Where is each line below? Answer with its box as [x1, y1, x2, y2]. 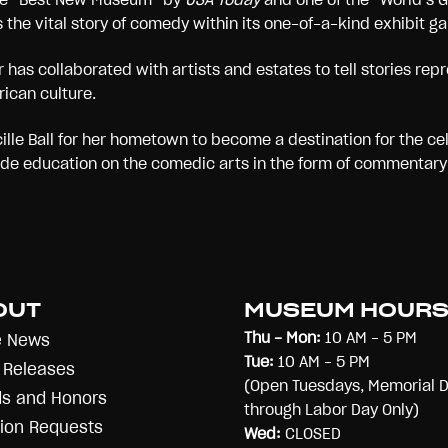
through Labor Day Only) [244, 401, 419, 418]
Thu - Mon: [244, 329, 321, 346]
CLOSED [281, 425, 341, 442]
